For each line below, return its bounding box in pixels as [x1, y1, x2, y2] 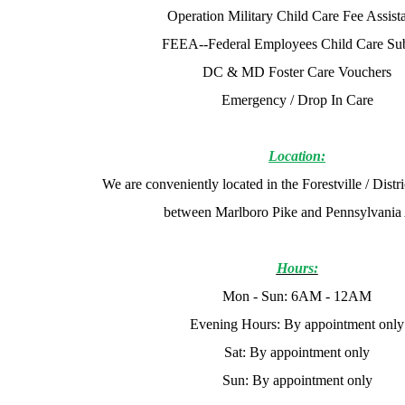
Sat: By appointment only [224, 344, 370, 360]
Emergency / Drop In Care [221, 92, 373, 108]
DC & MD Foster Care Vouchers [202, 64, 391, 80]
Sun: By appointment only [221, 372, 372, 388]
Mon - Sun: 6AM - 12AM [222, 288, 372, 304]
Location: [268, 148, 325, 164]
